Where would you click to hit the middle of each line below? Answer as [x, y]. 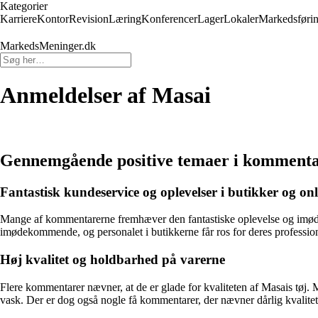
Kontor [53, 19]
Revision [89, 19]
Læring [125, 19]
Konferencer [169, 19]
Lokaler [241, 19]
